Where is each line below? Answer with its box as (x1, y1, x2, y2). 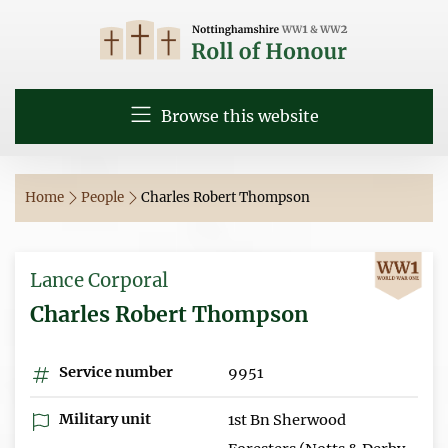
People (81, 188, 127, 206)
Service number (56, 362, 173, 381)
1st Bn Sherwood (228, 410, 346, 429)
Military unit (56, 409, 151, 428)
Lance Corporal (30, 268, 168, 292)
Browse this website (156, 106, 319, 126)
